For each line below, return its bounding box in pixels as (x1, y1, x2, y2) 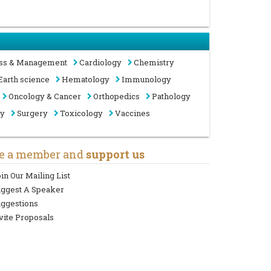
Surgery (17, 108, 48, 119)
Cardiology (79, 57, 122, 68)
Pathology (152, 91, 191, 102)
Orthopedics (93, 91, 140, 102)
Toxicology (60, 108, 103, 119)
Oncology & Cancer (8, 91, 81, 102)
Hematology (62, 74, 109, 85)
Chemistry (134, 57, 174, 68)
